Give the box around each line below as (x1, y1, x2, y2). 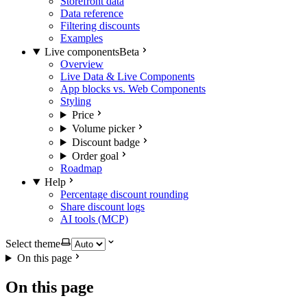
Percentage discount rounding (60, 188, 188, 200)
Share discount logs (60, 201, 145, 212)
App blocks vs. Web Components (60, 83, 206, 95)
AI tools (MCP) (60, 213, 128, 225)
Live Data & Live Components (60, 71, 195, 82)
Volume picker (71, 123, 135, 134)
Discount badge (71, 136, 140, 148)
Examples (60, 32, 103, 44)
